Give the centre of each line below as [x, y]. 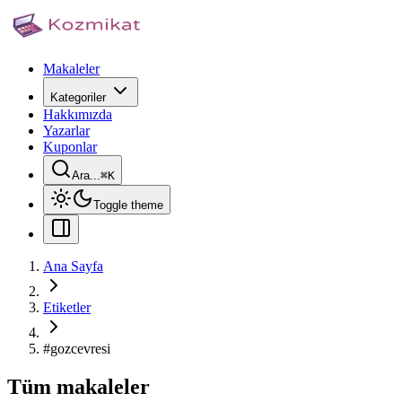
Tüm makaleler [79, 386]
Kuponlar [70, 147]
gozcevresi [80, 349]
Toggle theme [128, 205]
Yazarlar [66, 131]
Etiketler [67, 307]
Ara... [86, 175]
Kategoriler [78, 97]
